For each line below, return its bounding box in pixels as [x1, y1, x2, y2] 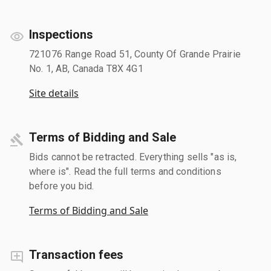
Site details [29, 86, 79, 100]
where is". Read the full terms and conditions [29, 165, 221, 177]
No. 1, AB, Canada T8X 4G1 [29, 62, 143, 74]
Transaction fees [29, 247, 123, 262]
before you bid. [29, 180, 94, 192]
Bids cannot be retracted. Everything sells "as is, [29, 151, 237, 163]
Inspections [29, 27, 93, 42]
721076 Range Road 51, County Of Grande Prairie [29, 48, 241, 60]
